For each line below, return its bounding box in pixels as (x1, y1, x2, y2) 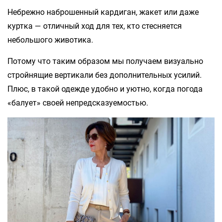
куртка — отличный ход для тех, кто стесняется (7, 21, 182, 31)
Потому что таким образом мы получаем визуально (7, 56, 203, 66)
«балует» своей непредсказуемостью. (7, 98, 148, 108)
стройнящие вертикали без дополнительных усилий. (7, 70, 202, 80)
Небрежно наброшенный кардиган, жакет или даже (7, 7, 199, 17)
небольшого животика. (7, 35, 93, 45)
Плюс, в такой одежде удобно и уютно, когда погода (7, 84, 203, 94)
